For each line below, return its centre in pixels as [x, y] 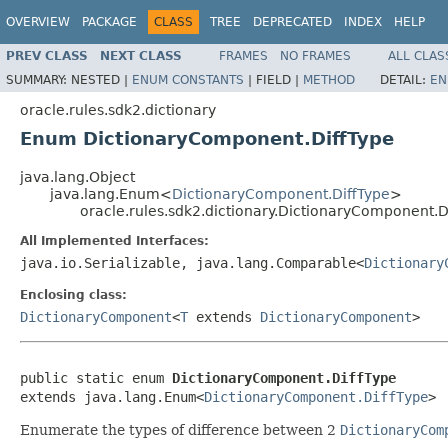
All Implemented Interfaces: [114, 240]
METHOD [329, 79]
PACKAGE [109, 22]
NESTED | [101, 79]
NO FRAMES [315, 55]
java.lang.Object [77, 176]
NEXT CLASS [141, 55]
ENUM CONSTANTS [188, 79]
